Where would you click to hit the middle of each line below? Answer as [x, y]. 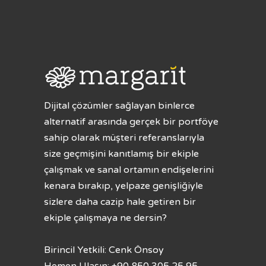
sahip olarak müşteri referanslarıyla [124, 138]
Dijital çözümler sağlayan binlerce [119, 106]
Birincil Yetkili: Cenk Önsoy [104, 250]
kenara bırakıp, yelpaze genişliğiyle [123, 186]
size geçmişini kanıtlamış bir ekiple [121, 154]
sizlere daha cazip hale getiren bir [120, 202]
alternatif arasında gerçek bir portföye [131, 122]
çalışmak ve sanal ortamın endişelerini [129, 170]
